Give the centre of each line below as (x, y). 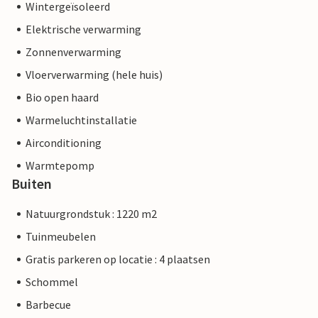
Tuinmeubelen (61, 237)
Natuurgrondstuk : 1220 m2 (91, 214)
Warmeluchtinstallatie (81, 120)
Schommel (52, 282)
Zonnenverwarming (73, 52)
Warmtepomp (60, 166)
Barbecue (48, 305)
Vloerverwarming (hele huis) (94, 75)
